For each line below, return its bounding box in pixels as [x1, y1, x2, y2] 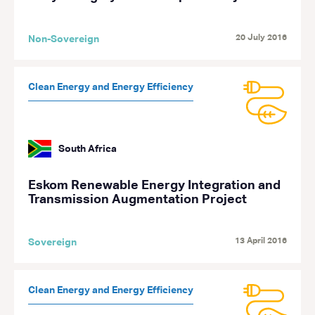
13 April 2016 [235, 237, 287, 245]
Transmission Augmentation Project [28, 193, 247, 206]
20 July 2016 [236, 34, 287, 42]
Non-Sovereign [28, 34, 99, 44]
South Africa [58, 143, 117, 154]
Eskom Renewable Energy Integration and [28, 179, 281, 192]
